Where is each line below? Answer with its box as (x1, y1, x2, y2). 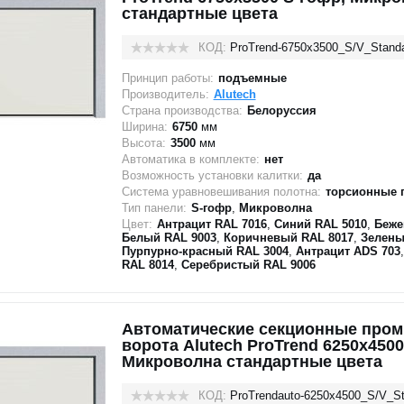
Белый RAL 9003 (121, 231, 216, 244)
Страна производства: (121, 104, 243, 117)
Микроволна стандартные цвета (121, 353, 382, 371)
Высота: (121, 136, 166, 150)
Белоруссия (246, 104, 317, 117)
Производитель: (121, 87, 209, 101)
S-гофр (190, 201, 232, 215)
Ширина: (121, 120, 168, 133)
